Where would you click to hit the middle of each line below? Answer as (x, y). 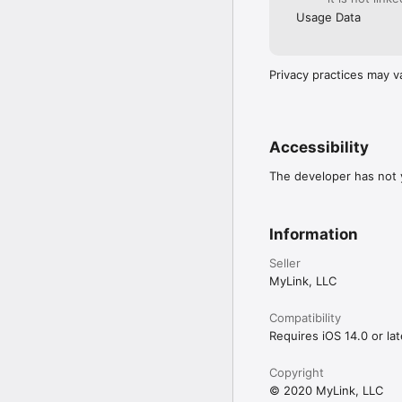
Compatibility (305, 318)
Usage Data (328, 17)
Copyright (297, 373)
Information (314, 235)
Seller (285, 263)
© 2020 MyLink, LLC (326, 391)
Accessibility (319, 148)
